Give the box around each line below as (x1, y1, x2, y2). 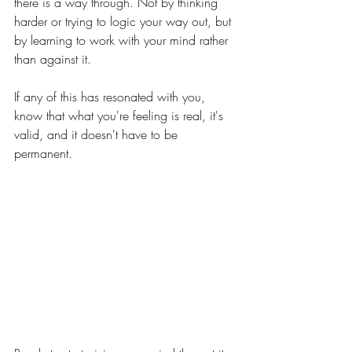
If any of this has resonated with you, (14, 87, 209, 105)
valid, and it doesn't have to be (14, 125, 181, 143)
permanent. (14, 144, 72, 162)
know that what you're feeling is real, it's (14, 106, 227, 124)
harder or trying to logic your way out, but (14, 12, 235, 30)
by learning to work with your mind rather (14, 31, 232, 49)
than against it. (14, 49, 91, 68)
